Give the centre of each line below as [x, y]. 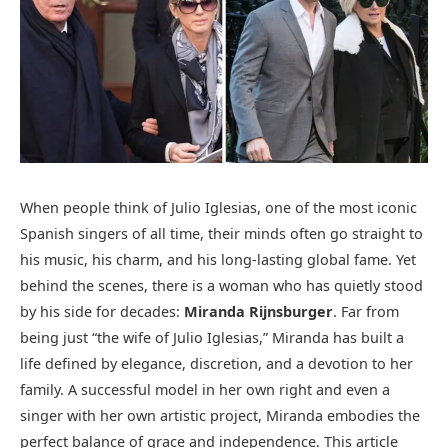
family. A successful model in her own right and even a [205, 389]
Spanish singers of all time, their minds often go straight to [221, 233]
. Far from [366, 311]
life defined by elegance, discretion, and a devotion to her [216, 363]
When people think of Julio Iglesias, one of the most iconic [218, 207]
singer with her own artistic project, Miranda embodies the [220, 415]
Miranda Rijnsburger [258, 311]
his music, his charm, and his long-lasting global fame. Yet [218, 259]
